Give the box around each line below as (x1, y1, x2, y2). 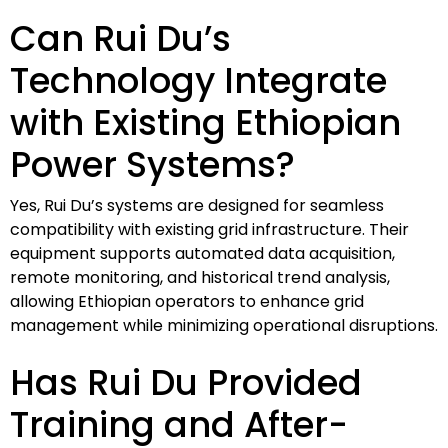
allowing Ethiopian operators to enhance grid (10, 289, 364, 313)
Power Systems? (10, 139, 295, 189)
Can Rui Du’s (10, 13, 231, 63)
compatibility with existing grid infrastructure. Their (10, 217, 409, 241)
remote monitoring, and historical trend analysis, (10, 265, 390, 289)
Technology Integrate (10, 55, 387, 105)
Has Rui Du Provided (10, 357, 362, 407)
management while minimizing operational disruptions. (10, 313, 438, 337)
